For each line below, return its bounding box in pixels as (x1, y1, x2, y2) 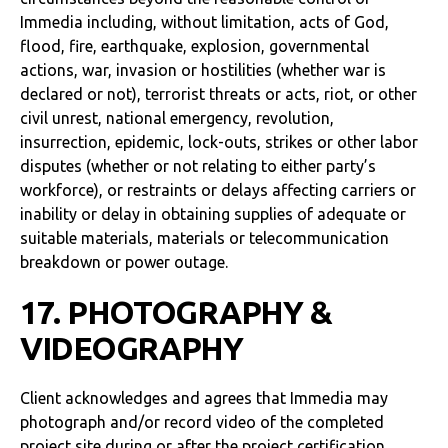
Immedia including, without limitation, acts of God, (20, 13, 389, 31)
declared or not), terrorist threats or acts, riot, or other (20, 85, 417, 103)
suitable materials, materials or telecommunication (20, 229, 389, 247)
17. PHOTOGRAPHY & (20, 294, 332, 330)
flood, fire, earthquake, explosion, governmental (20, 37, 369, 55)
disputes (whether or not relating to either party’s (20, 157, 376, 175)
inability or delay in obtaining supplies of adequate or (20, 205, 406, 223)
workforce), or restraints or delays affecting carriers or (20, 181, 416, 199)
